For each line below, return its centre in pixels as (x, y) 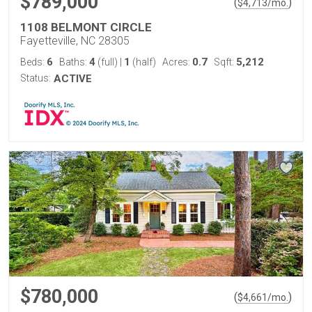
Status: (36, 78)
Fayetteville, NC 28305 (75, 41)
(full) (108, 62)
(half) (143, 62)
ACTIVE (73, 79)
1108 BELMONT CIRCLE (86, 27)
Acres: (177, 62)
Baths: (74, 62)
